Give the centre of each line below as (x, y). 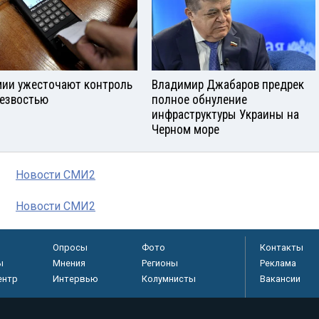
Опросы (70, 248)
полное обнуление (199, 100)
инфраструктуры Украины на (225, 115)
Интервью (75, 279)
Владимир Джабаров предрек (228, 85)
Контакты (282, 248)
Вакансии (280, 279)
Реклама (278, 263)
